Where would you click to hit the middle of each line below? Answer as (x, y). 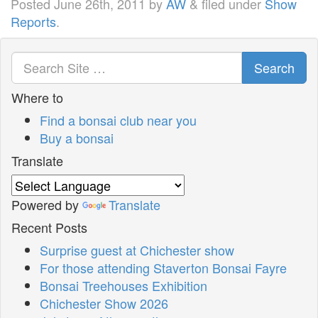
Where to (37, 97)
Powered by (47, 204)
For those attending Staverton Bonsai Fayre (163, 267)
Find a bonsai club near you (118, 120)
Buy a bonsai (77, 137)
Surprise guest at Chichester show (137, 250)
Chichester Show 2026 (104, 303)
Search (274, 67)
